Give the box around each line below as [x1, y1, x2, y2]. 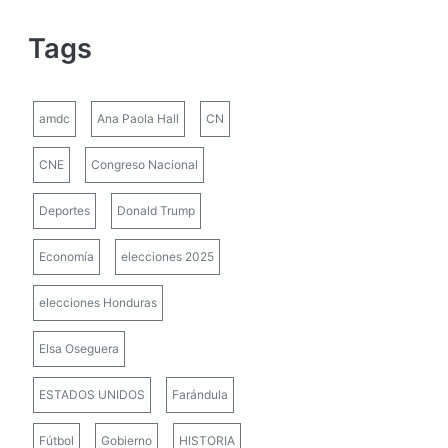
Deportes [39, 203, 90, 219]
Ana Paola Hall [97, 111, 179, 127]
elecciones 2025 [121, 249, 214, 265]
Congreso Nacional [91, 157, 198, 173]
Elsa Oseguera [39, 341, 119, 357]
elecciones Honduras [39, 295, 157, 311]
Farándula [172, 387, 228, 403]
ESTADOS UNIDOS [39, 387, 145, 403]
